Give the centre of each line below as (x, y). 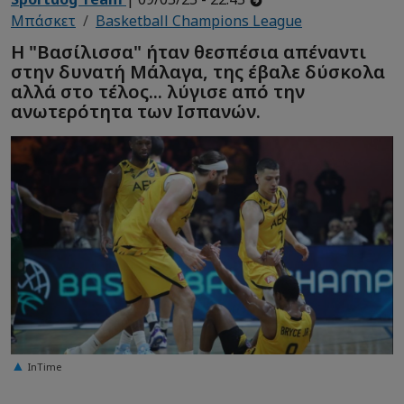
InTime (45, 366)
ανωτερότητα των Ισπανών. (136, 111)
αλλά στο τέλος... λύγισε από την (158, 91)
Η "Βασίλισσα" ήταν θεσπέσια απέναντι (188, 51)
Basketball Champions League (199, 21)
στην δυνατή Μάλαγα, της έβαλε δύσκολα (198, 71)
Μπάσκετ (43, 21)
